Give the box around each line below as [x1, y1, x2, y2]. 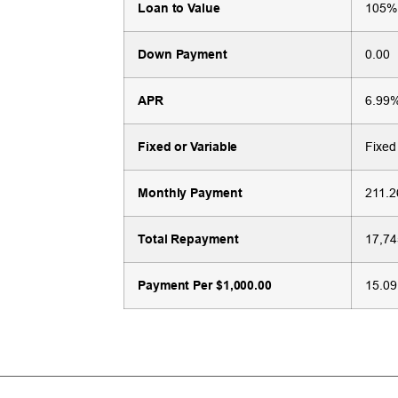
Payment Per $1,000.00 [138, 277, 272, 292]
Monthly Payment [138, 185, 243, 200]
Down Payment [138, 46, 227, 61]
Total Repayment [138, 231, 239, 246]
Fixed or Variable [138, 139, 238, 154]
